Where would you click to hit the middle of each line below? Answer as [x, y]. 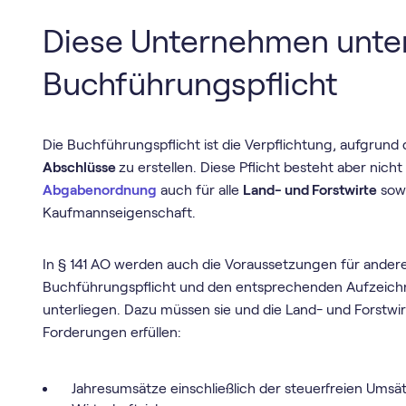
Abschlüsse [81, 168]
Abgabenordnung [100, 190]
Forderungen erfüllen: [112, 332]
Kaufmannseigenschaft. [120, 213]
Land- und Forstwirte [310, 190]
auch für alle [200, 190]
